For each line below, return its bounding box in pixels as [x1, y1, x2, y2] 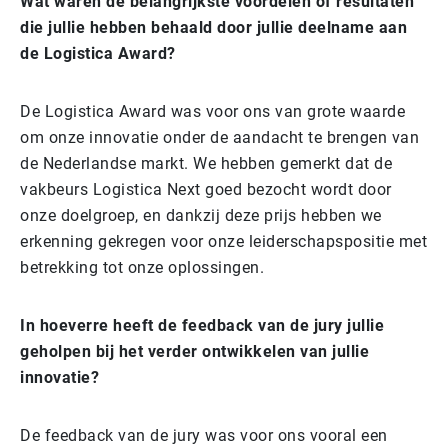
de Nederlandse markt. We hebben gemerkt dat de [20, 153, 392, 173]
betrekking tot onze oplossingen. [20, 257, 264, 277]
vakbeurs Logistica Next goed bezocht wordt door [20, 179, 392, 199]
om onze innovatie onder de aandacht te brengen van [20, 127, 419, 147]
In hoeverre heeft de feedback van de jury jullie [20, 315, 384, 335]
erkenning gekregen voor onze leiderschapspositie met [20, 231, 427, 251]
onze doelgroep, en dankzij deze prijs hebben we [20, 205, 382, 225]
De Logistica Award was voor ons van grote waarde [20, 101, 405, 121]
